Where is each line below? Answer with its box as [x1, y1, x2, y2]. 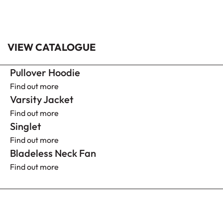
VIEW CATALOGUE [7, 41, 96, 53]
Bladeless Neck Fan [10, 147, 96, 159]
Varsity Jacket [10, 93, 74, 106]
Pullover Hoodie [10, 66, 80, 79]
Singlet [10, 120, 41, 132]
